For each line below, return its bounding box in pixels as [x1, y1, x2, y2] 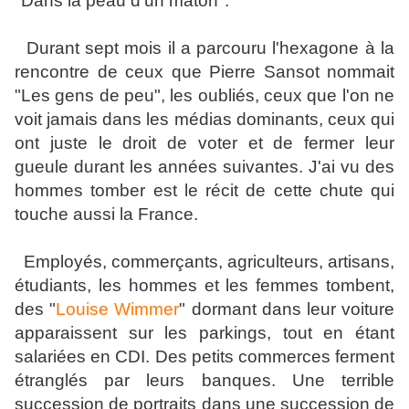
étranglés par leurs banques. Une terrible [15, 371, 394, 391]
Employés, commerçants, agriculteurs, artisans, [15, 252, 394, 272]
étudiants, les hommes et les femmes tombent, [15, 276, 394, 296]
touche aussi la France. [15, 204, 198, 225]
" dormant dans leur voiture [179, 299, 395, 320]
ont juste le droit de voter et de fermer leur [15, 133, 394, 153]
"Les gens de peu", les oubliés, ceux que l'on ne [15, 86, 394, 106]
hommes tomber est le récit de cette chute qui [15, 181, 394, 201]
